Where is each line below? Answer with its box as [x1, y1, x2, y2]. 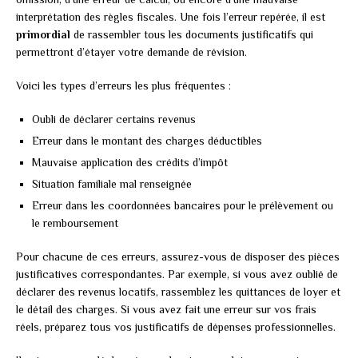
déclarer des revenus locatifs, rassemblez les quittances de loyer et [16, 285, 340, 299]
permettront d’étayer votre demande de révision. [16, 46, 247, 59]
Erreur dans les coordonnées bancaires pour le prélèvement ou [32, 199, 333, 213]
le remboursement [32, 217, 118, 230]
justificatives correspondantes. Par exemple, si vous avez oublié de [16, 268, 338, 281]
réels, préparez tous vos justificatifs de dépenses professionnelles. [16, 320, 336, 334]
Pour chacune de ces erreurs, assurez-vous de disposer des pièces [16, 250, 340, 264]
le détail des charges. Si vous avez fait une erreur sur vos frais [16, 303, 316, 316]
